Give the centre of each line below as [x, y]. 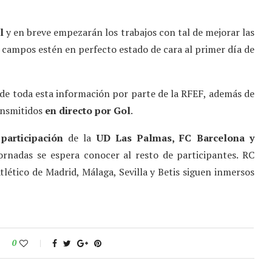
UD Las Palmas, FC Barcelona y [175, 138]
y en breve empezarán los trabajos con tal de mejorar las [129, 32]
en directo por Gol [88, 111]
